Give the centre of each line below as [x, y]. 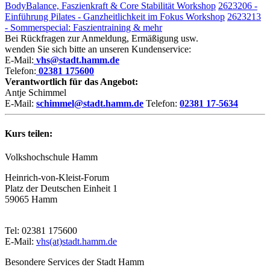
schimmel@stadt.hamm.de [90, 104]
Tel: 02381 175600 [41, 230]
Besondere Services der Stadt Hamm [74, 262]
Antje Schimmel [36, 93]
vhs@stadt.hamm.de [78, 60]
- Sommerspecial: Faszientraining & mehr [83, 28]
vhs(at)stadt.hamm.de [77, 241]
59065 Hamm [31, 199]
